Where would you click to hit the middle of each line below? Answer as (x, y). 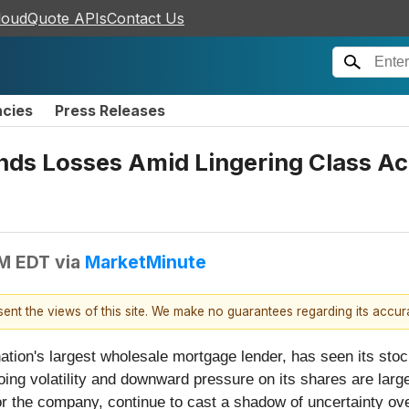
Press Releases (110, 110)
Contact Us (146, 18)
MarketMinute (146, 262)
